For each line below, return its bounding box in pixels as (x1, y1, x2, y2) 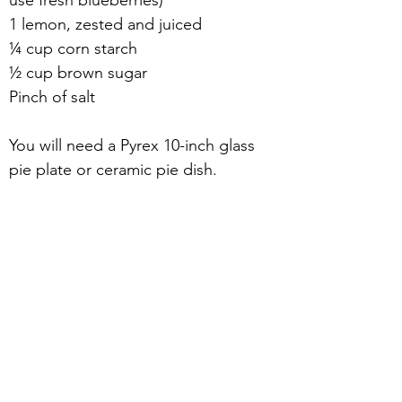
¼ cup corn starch (9, 39, 137, 58)
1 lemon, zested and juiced (9, 14, 202, 34)
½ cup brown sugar (9, 63, 147, 83)
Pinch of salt (9, 87, 95, 107)
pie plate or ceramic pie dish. (9, 160, 217, 179)
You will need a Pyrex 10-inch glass (9, 135, 259, 155)
